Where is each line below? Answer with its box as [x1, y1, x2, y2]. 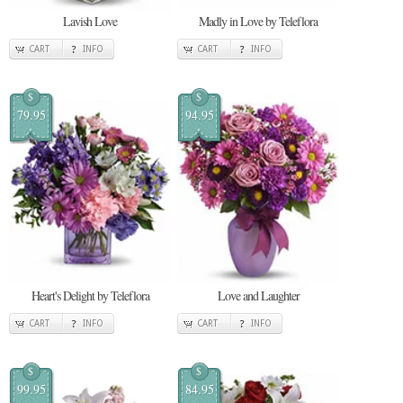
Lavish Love [63, 12, 117, 30]
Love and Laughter [217, 287, 300, 305]
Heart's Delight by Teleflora [31, 287, 149, 305]
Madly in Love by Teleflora [199, 12, 318, 30]
